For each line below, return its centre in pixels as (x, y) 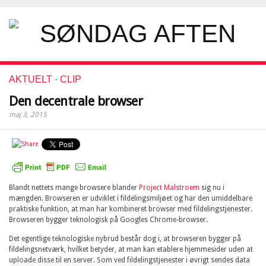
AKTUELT (31, 79)
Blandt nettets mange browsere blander (74, 187)
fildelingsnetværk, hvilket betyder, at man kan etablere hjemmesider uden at (131, 249)
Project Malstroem (169, 187)
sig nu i (212, 187)
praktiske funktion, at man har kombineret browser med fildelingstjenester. (131, 209)
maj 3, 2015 (28, 115)
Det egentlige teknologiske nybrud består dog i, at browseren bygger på (125, 238)
